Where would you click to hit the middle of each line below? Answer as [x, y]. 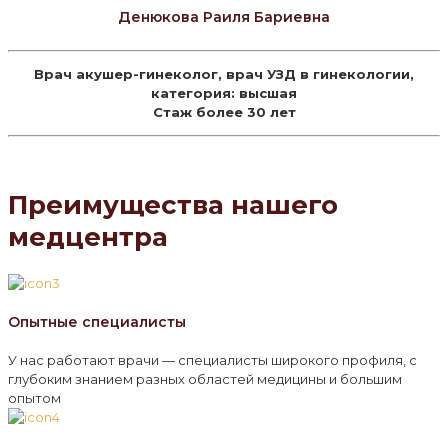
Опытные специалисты [97, 321]
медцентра [88, 236]
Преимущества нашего [173, 204]
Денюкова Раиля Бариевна [224, 16]
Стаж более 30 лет [224, 112]
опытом [34, 397]
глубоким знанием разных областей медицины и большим [205, 378]
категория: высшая [224, 93]
